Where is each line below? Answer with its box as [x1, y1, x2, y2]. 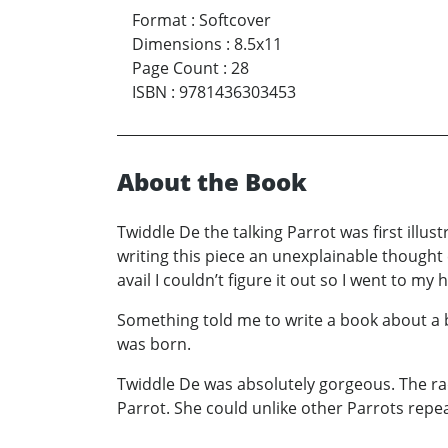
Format [132, 8, 187, 31]
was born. [117, 332, 191, 355]
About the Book [117, 164, 307, 198]
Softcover [199, 8, 271, 31]
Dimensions [132, 32, 222, 55]
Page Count [132, 56, 219, 79]
